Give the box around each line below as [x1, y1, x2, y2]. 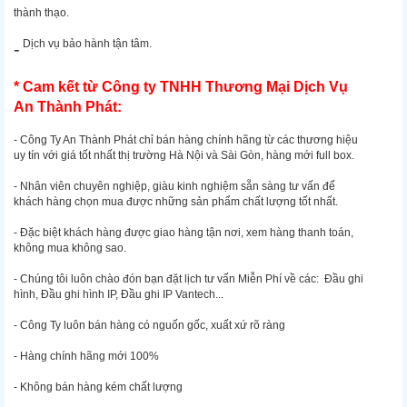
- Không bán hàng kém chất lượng [14, 381, 183, 394]
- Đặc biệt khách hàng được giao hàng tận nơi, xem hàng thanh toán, [14, 226, 353, 240]
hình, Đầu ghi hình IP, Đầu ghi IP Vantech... [14, 288, 223, 302]
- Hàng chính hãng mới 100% [14, 350, 159, 363]
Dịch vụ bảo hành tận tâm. [20, 37, 152, 51]
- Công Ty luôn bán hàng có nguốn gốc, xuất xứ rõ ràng [14, 319, 285, 333]
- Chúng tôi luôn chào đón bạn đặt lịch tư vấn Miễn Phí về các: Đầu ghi [14, 273, 363, 286]
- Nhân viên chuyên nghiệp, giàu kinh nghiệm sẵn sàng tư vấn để [14, 180, 335, 194]
